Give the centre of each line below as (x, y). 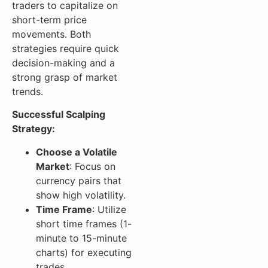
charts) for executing (84, 252)
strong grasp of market (65, 77)
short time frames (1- (84, 223)
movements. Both (51, 34)
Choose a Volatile (77, 152)
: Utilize (109, 209)
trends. (28, 91)
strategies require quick (66, 48)
